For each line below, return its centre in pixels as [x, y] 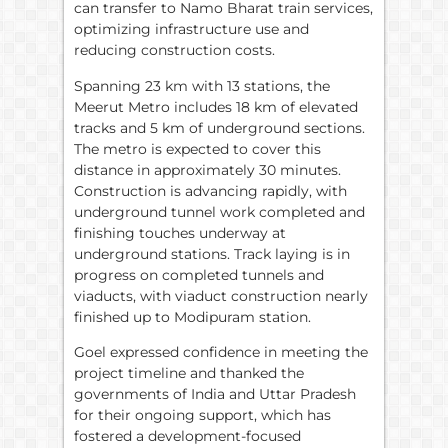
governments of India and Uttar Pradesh [215, 394]
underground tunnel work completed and [219, 211]
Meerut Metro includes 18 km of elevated [216, 106]
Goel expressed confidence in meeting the [221, 352]
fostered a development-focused [187, 436]
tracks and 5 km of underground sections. [219, 127]
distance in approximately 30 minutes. [207, 169]
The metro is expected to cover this [197, 148]
